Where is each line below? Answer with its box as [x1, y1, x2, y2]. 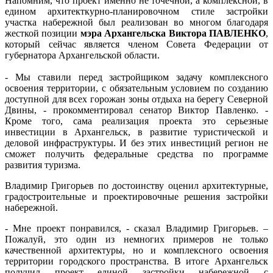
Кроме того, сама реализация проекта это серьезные [5, 115, 268, 126]
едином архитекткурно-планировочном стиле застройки [5, 5, 268, 16]
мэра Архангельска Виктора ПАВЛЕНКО [80, 27, 266, 38]
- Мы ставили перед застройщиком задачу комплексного [5, 71, 268, 82]
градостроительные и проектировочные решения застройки [5, 191, 268, 202]
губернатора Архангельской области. [5, 49, 160, 60]
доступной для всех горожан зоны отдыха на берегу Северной [5, 93, 268, 104]
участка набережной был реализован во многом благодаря [5, 16, 268, 27]
